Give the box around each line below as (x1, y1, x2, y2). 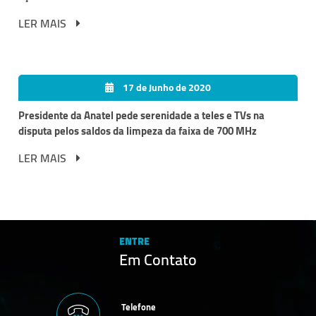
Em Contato (119, 244, 197, 274)
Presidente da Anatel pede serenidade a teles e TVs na (18, 104, 265, 126)
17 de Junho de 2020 (121, 78, 211, 97)
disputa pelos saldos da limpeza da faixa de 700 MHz (18, 120, 257, 141)
